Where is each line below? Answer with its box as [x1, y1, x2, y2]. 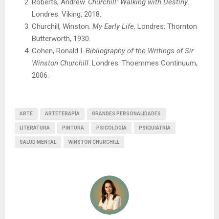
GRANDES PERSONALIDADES [92, 111, 161, 116]
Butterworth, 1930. [32, 34, 90, 43]
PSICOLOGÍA [96, 125, 127, 131]
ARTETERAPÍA [45, 111, 80, 116]
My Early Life [92, 22, 134, 31]
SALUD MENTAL [20, 139, 56, 145]
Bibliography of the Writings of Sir [86, 46, 194, 55]
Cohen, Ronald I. [32, 46, 86, 55]
